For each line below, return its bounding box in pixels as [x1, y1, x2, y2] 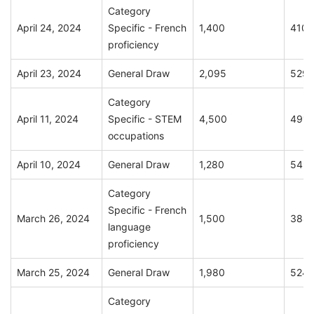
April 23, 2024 [17, 67, 81, 80]
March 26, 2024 [17, 212, 90, 225]
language [108, 221, 151, 233]
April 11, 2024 [17, 113, 78, 125]
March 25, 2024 [17, 266, 90, 279]
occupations [108, 130, 164, 142]
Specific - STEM [108, 113, 182, 125]
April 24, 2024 [17, 22, 81, 34]
